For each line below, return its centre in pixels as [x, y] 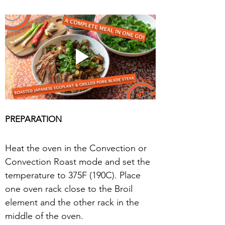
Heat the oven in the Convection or [77, 148]
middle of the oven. [44, 216]
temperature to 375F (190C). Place [74, 175]
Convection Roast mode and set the [79, 161]
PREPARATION [33, 119]
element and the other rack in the [73, 202]
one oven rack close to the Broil [70, 189]
